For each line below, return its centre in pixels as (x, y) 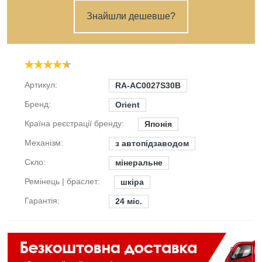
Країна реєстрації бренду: (74, 123)
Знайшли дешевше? (131, 16)
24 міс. (129, 201)
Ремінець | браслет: (62, 181)
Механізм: (44, 143)
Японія (158, 124)
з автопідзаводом (152, 143)
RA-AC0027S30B (148, 85)
